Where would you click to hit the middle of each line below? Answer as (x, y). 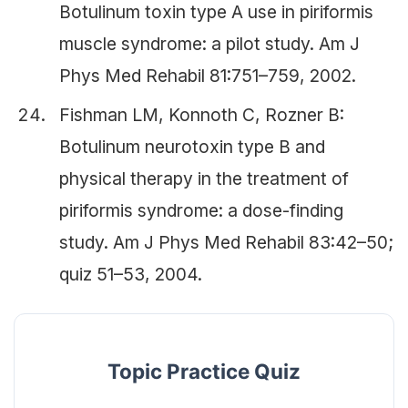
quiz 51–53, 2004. (131, 274)
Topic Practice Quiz (204, 372)
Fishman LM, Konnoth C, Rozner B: (202, 114)
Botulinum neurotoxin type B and (192, 146)
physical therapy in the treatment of (204, 178)
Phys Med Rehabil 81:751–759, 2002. (208, 75)
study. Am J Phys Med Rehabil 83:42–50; (226, 242)
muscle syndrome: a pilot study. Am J (209, 43)
